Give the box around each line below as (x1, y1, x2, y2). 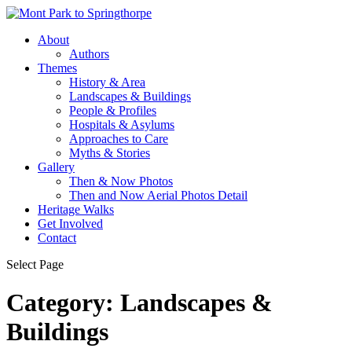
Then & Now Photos (69, 174, 173, 188)
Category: (6, 288, 120, 317)
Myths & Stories (69, 146, 150, 159)
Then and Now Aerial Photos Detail (69, 189, 247, 202)
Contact (38, 231, 76, 244)
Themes (38, 61, 77, 75)
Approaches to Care (69, 132, 168, 145)
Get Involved (38, 217, 103, 230)
